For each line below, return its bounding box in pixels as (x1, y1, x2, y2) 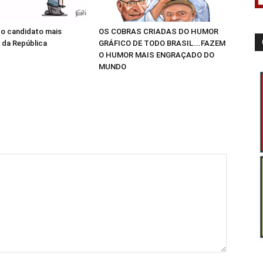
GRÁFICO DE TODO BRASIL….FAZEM (99, 39, 225, 48)
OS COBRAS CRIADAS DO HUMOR (99, 27, 218, 36)
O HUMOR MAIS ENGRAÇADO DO (99, 50, 214, 60)
